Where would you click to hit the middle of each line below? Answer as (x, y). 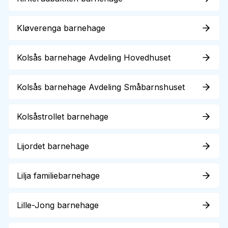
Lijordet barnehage (53, 146)
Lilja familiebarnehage (58, 176)
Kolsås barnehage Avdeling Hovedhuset (94, 58)
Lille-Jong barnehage (58, 205)
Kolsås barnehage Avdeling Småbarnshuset (101, 87)
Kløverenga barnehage (61, 28)
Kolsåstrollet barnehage (63, 117)
